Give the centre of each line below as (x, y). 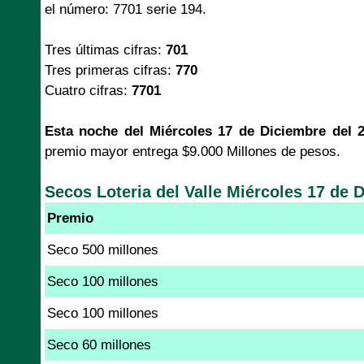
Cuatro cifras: (88, 90)
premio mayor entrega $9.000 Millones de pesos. (193, 151)
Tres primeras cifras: (110, 70)
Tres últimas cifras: (105, 50)
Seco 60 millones (99, 344)
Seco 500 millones (103, 249)
